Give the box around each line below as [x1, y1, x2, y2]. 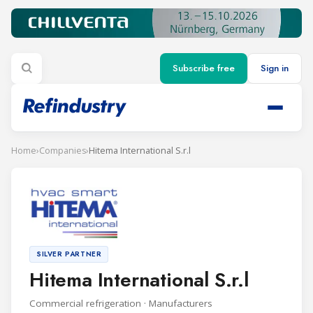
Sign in [261, 61, 289, 75]
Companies [39, 144, 86, 156]
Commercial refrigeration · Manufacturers [29, 296, 212, 310]
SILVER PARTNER [36, 248, 102, 259]
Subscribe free [173, 61, 235, 75]
